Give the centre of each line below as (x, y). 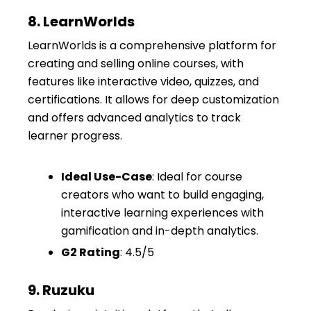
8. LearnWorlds (81, 21)
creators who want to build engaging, (162, 194)
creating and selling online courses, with (136, 63)
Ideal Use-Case (107, 176)
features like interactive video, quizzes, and (143, 81)
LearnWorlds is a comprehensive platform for (152, 45)
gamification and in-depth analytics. (160, 230)
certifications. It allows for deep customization (153, 99)
